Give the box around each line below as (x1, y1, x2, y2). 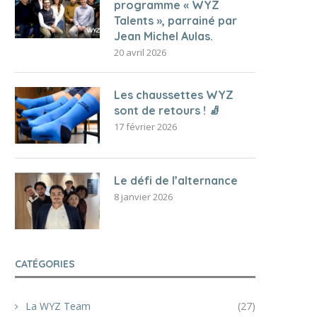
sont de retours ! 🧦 (114, 103, 220, 117)
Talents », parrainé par (114, 13, 237, 28)
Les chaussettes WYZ (114, 88, 234, 102)
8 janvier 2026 (114, 190, 173, 203)
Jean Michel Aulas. (114, 29, 213, 43)
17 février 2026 (114, 120, 177, 133)
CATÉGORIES (15, 258, 75, 270)
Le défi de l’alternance (114, 173, 238, 188)
